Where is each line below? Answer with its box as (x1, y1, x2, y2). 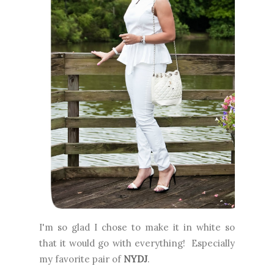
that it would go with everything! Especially (39, 237, 235, 249)
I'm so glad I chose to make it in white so (39, 221, 235, 233)
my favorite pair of (39, 253, 124, 265)
